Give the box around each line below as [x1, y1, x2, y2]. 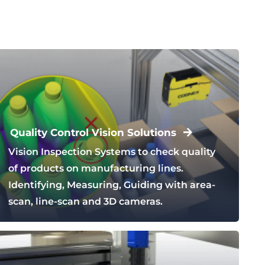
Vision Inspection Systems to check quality [8, 146, 216, 158]
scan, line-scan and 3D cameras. [8, 196, 163, 208]
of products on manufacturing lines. [8, 163, 184, 174]
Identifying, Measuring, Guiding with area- [8, 179, 216, 191]
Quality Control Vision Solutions [10, 126, 177, 138]
